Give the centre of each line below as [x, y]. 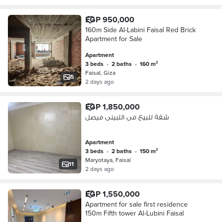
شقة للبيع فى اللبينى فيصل [127, 117]
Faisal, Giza [100, 73]
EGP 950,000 [110, 20]
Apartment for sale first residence [136, 204]
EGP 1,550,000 [112, 194]
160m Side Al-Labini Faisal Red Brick [140, 30]
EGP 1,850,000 [112, 107]
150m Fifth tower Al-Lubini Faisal [134, 213]
